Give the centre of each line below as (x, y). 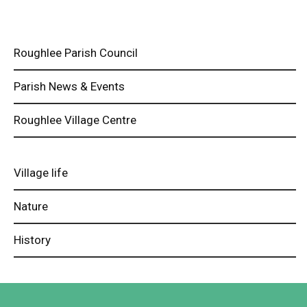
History (32, 240)
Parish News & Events (69, 87)
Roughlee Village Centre (75, 120)
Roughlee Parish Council (76, 53)
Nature (31, 206)
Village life (41, 172)
